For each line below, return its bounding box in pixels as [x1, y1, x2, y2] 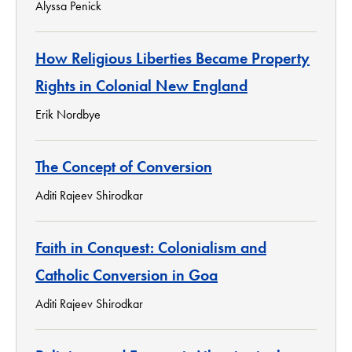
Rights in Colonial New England [35, 75, 247, 96]
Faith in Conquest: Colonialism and [35, 236, 266, 258]
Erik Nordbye [35, 105, 101, 123]
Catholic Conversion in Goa [35, 264, 218, 285]
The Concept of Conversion [35, 156, 212, 177]
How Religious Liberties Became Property [35, 47, 310, 68]
